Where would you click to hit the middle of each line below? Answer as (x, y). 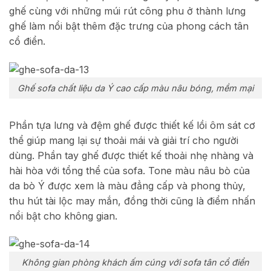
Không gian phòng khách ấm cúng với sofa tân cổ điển (135, 263)
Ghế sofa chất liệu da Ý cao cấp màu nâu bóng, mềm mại (135, 88)
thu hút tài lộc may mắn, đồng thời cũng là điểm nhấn (132, 201)
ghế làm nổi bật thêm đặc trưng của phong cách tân (129, 26)
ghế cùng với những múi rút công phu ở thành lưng (127, 11)
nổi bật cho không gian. (63, 216)
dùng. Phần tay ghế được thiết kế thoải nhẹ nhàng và (131, 155)
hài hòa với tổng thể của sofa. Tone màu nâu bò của (129, 170)
